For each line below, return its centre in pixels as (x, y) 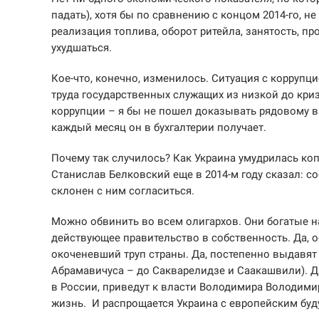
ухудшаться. (82, 47)
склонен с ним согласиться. (123, 190)
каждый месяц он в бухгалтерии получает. (159, 127)
